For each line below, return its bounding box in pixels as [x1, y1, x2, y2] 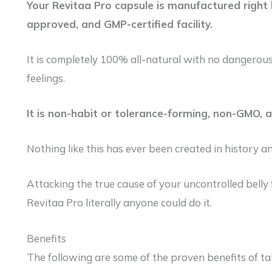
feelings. [27, 71, 65, 84]
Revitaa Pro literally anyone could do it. [27, 196, 212, 209]
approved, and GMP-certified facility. [27, 17, 212, 30]
